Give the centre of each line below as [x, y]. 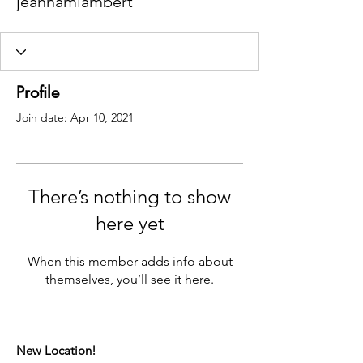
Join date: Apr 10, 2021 [75, 117]
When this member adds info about [130, 261]
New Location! [56, 350]
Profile [38, 92]
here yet [130, 223]
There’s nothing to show [130, 196]
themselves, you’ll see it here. [130, 279]
